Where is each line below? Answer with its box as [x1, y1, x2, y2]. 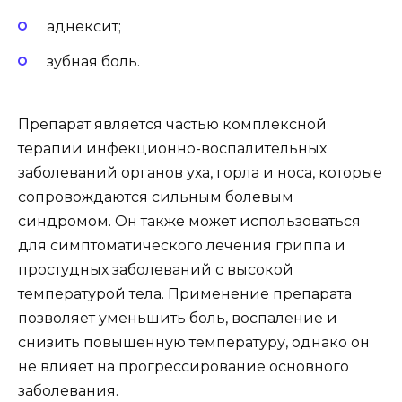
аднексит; [47, 18, 121, 36]
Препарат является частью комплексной [18, 115, 327, 133]
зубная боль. [47, 52, 140, 70]
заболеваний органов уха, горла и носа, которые [18, 163, 382, 181]
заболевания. [18, 381, 118, 399]
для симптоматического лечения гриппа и [18, 236, 345, 254]
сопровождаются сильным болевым [18, 188, 293, 205]
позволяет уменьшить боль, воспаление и [18, 309, 337, 327]
